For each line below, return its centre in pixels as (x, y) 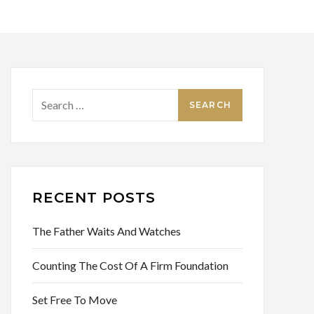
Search (48, 98)
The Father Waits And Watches (107, 231)
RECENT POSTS (94, 198)
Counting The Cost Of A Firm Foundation (130, 266)
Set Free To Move (75, 300)
